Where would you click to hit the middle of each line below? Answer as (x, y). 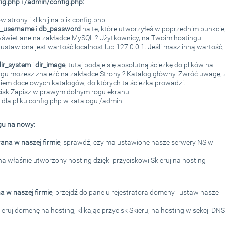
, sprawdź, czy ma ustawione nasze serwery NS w (137, 142)
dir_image (50, 65)
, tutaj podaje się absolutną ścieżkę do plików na (139, 65)
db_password (60, 28)
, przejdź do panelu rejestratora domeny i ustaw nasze (135, 192)
